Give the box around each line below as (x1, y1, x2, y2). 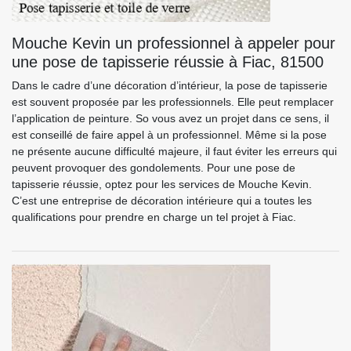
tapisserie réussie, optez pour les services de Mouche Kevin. (12, 178, 312, 190)
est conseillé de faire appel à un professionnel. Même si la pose (12, 128, 327, 141)
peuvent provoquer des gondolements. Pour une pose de (12, 161, 295, 174)
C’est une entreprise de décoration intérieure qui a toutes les (12, 194, 312, 207)
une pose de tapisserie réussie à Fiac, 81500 (12, 53, 324, 71)
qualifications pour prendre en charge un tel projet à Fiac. (12, 211, 296, 223)
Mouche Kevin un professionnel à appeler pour (12, 34, 335, 52)
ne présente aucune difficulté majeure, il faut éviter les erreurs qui (12, 145, 337, 157)
